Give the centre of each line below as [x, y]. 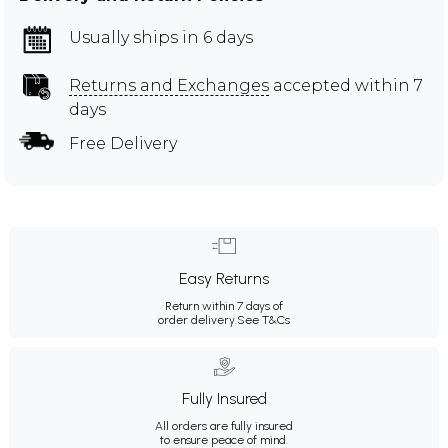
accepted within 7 [346, 85]
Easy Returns [224, 278]
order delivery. [197, 319]
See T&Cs [263, 319]
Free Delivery [123, 143]
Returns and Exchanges [169, 85]
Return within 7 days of [224, 305]
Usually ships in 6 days [161, 37]
